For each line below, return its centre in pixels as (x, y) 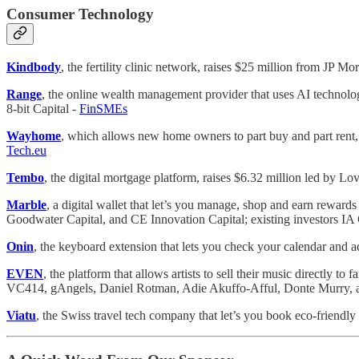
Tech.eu (26, 150)
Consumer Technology (80, 14)
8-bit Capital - (43, 108)
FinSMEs (103, 108)
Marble (26, 204)
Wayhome (34, 135)
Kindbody (34, 67)
